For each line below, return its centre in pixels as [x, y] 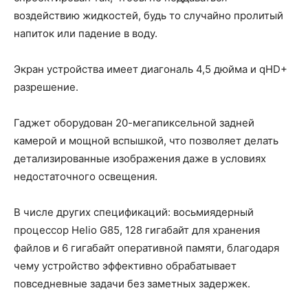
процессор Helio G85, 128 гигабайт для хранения [137, 230]
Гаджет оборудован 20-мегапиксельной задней [134, 123]
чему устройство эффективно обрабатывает [125, 266]
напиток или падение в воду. [86, 34]
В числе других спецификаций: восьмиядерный [134, 212]
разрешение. [46, 87]
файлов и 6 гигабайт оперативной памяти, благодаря [146, 248]
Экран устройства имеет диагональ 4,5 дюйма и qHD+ [151, 69]
